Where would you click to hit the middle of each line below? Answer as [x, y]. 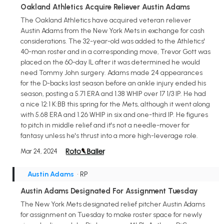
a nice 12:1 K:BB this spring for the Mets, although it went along [115, 104]
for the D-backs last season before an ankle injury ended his [113, 83]
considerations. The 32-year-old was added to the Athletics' [113, 41]
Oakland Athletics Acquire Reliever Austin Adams [105, 7]
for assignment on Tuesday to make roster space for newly [111, 214]
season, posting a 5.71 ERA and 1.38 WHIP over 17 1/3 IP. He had [113, 93]
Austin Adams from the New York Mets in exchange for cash [112, 30]
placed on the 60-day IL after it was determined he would [110, 62]
